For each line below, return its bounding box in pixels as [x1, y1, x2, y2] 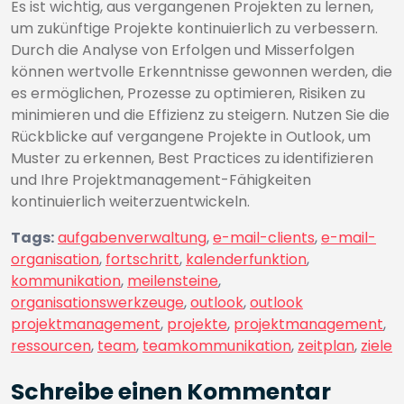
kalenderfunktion [186, 249, 307, 270]
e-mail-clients [213, 227, 315, 248]
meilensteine [127, 271, 218, 291]
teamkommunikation [142, 335, 291, 356]
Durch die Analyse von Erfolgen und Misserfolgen [11, 40, 354, 60]
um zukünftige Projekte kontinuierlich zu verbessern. [11, 18, 378, 39]
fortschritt [106, 249, 179, 270]
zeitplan [298, 335, 354, 356]
